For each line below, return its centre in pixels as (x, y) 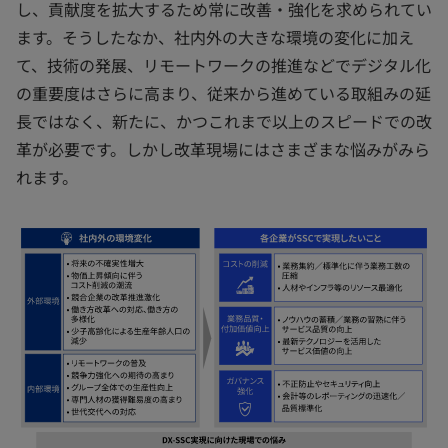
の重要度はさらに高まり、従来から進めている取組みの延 (223, 93)
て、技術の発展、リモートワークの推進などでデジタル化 (223, 65)
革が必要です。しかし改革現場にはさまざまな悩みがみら (223, 149)
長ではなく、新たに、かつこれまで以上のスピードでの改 (224, 121)
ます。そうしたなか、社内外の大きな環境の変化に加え (215, 37)
